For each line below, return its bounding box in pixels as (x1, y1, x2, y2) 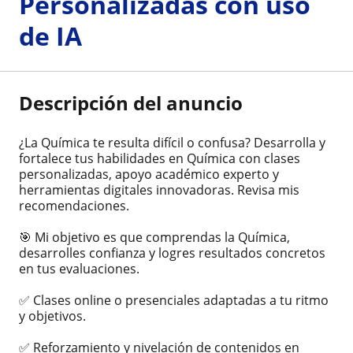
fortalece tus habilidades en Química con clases (19, 149, 300, 167)
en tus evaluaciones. (19, 259, 139, 277)
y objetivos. (19, 307, 86, 325)
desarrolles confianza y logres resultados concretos (19, 243, 325, 262)
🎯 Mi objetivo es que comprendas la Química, (19, 228, 290, 246)
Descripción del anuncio (19, 89, 243, 116)
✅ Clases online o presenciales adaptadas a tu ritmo (19, 291, 329, 309)
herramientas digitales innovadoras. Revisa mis (19, 180, 299, 199)
